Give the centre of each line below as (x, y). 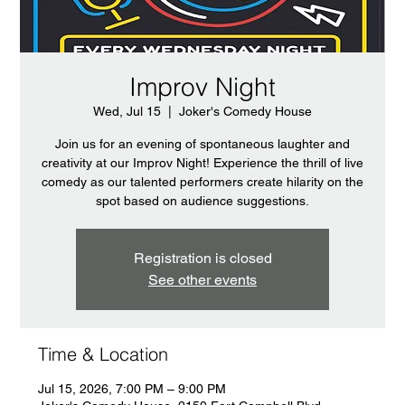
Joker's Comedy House (245, 111)
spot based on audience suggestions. (202, 200)
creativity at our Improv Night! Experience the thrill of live (202, 162)
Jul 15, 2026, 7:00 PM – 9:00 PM (132, 388)
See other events (202, 279)
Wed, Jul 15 (127, 111)
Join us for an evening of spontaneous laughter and (202, 143)
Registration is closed (202, 258)
